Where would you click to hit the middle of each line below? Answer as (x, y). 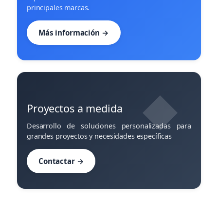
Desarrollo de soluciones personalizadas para (109, 126)
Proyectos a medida (75, 109)
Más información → (74, 33)
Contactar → (61, 161)
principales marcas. (58, 8)
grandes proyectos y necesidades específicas (99, 136)
